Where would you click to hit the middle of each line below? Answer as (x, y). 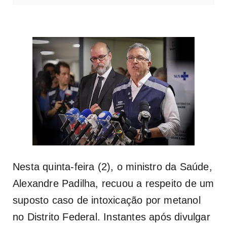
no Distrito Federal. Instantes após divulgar (111, 217)
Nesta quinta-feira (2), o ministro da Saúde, (112, 166)
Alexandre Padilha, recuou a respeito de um (113, 183)
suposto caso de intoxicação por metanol (107, 200)
